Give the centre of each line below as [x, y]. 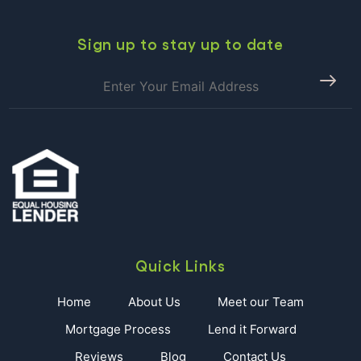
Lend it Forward [252, 330]
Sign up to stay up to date [180, 43]
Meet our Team [261, 302]
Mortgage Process [118, 330]
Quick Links [180, 265]
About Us [154, 302]
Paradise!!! [319, 38]
